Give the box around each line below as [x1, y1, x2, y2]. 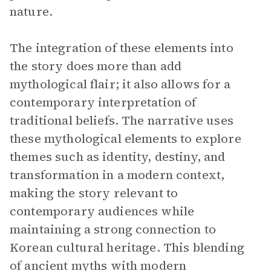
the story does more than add [10, 57, 182, 74]
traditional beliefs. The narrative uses [10, 112, 233, 129]
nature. [10, 3, 53, 20]
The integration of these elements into [10, 39, 233, 56]
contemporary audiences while [10, 203, 195, 220]
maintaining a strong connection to [10, 221, 217, 238]
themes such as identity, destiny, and [10, 148, 226, 165]
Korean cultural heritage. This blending [10, 239, 244, 256]
